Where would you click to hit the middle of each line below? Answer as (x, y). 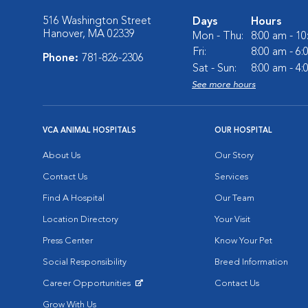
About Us (62, 156)
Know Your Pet (243, 241)
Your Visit (232, 220)
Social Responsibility (85, 262)
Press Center (68, 241)
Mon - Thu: (218, 36)
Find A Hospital (74, 198)
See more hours (224, 85)
